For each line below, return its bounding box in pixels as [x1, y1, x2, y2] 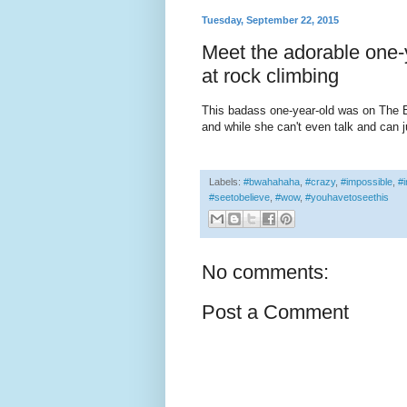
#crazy [305, 176, 335, 188]
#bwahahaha [243, 176, 300, 188]
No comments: [202, 261, 329, 284]
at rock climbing [202, 64, 339, 87]
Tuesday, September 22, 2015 [202, 15, 339, 26]
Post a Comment [202, 301, 349, 324]
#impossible [341, 176, 392, 188]
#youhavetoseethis [305, 192, 389, 203]
